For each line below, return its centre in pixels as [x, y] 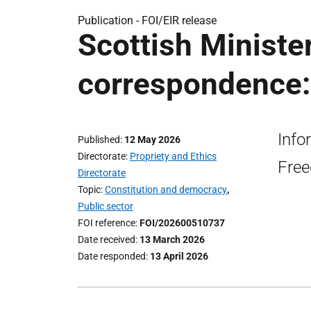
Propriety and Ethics [173, 156]
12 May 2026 [152, 140]
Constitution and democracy [166, 190]
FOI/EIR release [179, 20]
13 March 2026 [172, 239]
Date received [107, 239]
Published [99, 140]
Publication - [110, 20]
